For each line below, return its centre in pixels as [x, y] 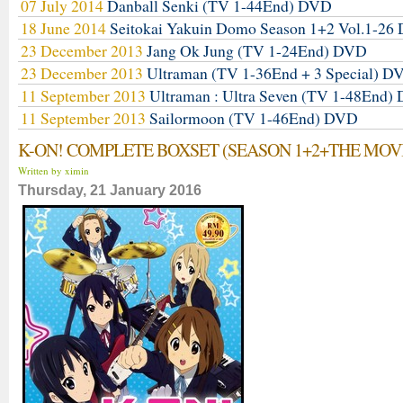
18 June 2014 [65, 28]
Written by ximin [55, 170]
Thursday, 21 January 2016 [110, 190]
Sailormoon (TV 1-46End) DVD [254, 118]
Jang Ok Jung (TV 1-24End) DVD [257, 50]
